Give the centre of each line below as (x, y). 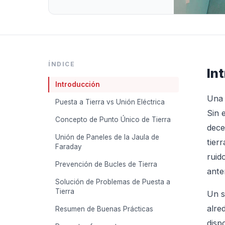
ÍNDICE (62, 64)
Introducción (78, 84)
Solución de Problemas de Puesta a (113, 182)
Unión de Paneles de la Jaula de (107, 137)
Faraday (69, 147)
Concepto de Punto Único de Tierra (113, 120)
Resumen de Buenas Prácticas (104, 209)
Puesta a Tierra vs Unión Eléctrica (110, 102)
